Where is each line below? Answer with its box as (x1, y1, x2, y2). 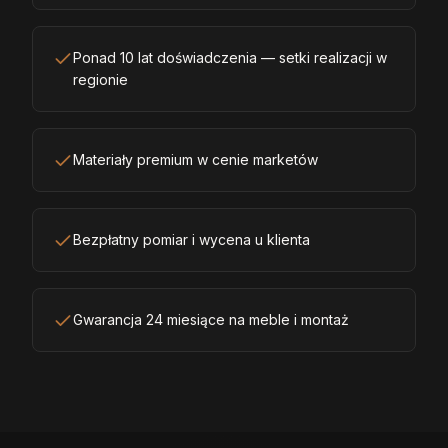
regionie (73, 70, 128, 88)
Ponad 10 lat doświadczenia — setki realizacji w (73, 48, 387, 66)
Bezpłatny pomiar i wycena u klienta (73, 230, 310, 248)
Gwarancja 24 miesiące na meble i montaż (73, 310, 349, 328)
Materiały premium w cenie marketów (73, 150, 318, 168)
